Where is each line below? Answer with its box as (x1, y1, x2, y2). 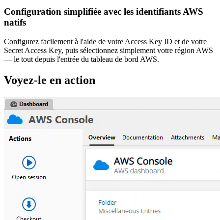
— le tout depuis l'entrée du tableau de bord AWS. (4, 55, 159, 63)
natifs (4, 17, 26, 28)
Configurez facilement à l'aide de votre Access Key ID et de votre (4, 37, 207, 46)
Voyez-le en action (4, 73, 95, 86)
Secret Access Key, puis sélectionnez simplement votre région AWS (4, 46, 213, 55)
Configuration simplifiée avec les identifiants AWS (4, 6, 203, 17)
